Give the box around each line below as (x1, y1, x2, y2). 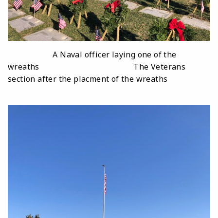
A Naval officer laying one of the (8, 49, 177, 60)
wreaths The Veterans (8, 61, 186, 72)
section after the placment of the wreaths (8, 73, 168, 84)
